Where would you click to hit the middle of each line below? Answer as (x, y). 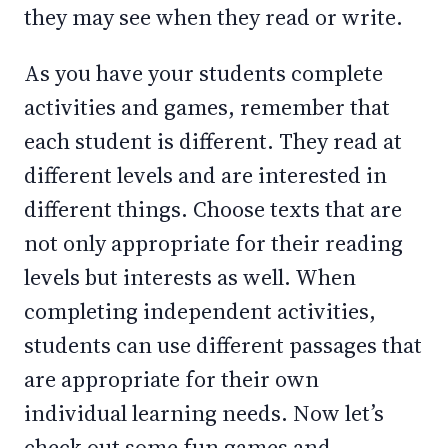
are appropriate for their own (171, 379)
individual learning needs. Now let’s (204, 413)
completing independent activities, (200, 311)
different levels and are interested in (205, 175)
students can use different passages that (223, 345)
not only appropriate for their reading (213, 243)
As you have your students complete (203, 73)
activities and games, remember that (207, 107)
